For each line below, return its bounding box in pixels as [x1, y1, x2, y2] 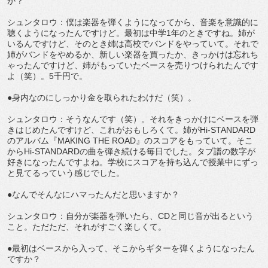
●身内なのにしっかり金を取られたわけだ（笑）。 [7, 93, 196, 103]
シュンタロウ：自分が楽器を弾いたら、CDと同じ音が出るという [7, 211, 254, 221]
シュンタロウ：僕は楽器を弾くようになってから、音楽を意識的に [7, 17, 258, 28]
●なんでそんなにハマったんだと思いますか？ [7, 190, 179, 200]
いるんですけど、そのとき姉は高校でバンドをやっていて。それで [7, 39, 258, 49]
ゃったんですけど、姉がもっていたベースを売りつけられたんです [7, 60, 258, 71]
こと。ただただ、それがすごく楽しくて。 [7, 222, 166, 232]
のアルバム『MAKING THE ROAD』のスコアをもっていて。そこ [7, 136, 253, 146]
